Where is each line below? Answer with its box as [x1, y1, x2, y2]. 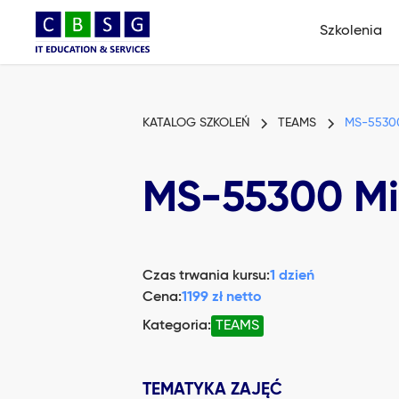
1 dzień [270, 269, 314, 283]
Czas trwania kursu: [142, 269, 270, 283]
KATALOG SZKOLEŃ [142, 117, 249, 129]
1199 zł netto [182, 290, 262, 305]
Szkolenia [320, 23, 383, 38]
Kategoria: [142, 319, 211, 333]
